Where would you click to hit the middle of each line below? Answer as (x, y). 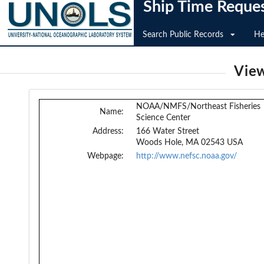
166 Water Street (168, 131)
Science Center (163, 118)
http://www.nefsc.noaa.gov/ (187, 156)
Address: (108, 131)
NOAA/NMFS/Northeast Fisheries (198, 107)
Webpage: (105, 156)
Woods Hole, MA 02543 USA (189, 143)
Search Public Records (183, 35)
